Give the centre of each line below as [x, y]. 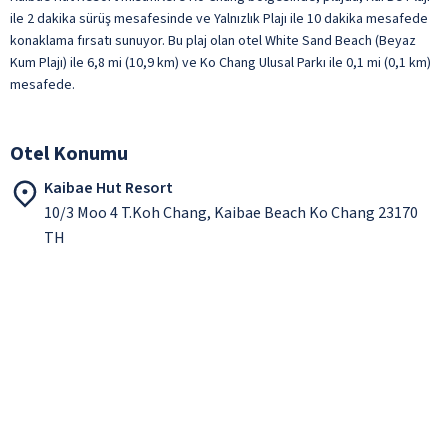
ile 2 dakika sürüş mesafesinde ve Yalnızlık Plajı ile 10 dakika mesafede [219, 18]
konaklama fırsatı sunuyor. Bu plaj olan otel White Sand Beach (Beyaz [213, 40]
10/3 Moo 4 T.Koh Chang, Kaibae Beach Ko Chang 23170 [231, 212]
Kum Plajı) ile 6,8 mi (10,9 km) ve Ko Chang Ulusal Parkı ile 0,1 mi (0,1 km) [220, 62]
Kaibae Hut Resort [108, 187]
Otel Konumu [69, 153]
